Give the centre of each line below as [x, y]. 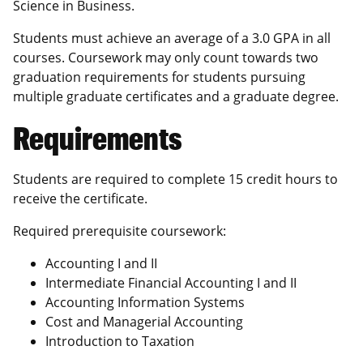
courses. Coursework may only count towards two [166, 57]
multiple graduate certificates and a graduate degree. [176, 96]
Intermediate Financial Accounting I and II [171, 282]
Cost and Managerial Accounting [144, 321]
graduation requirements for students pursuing [159, 77]
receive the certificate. [80, 198]
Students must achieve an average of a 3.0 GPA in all [172, 38]
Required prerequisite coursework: [121, 231]
